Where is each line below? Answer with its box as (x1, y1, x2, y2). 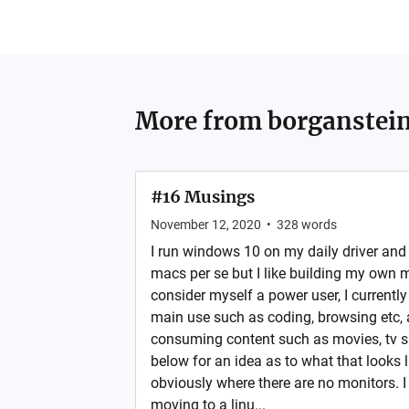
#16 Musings (150, 186, 255, 207)
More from (134, 106, 267, 136)
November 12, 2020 (150, 217, 261, 232)
